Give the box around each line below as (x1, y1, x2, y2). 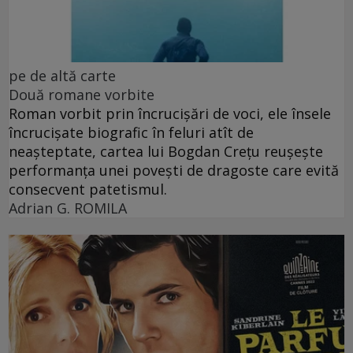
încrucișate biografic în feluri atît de (9, 122, 254, 142)
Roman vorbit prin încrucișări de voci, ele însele (9, 103, 331, 123)
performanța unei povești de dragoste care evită (9, 160, 339, 180)
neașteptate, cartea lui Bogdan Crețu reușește (9, 141, 323, 161)
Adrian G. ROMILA (9, 198, 127, 217)
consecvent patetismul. (9, 179, 167, 199)
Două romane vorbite (9, 84, 154, 104)
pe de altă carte (9, 65, 116, 85)
